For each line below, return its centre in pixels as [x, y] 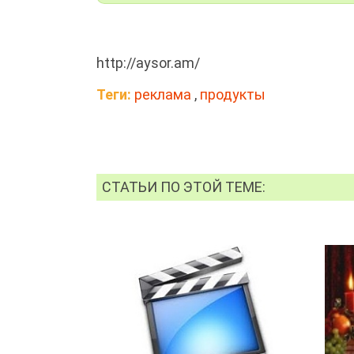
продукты [233, 94]
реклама [163, 94]
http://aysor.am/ [148, 62]
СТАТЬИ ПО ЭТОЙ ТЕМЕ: [184, 186]
